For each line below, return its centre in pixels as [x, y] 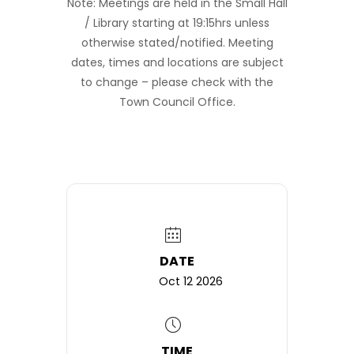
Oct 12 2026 [191, 281]
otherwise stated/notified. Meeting [177, 43]
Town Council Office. [177, 102]
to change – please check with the [177, 82]
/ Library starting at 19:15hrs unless [177, 23]
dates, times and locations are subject [177, 62]
